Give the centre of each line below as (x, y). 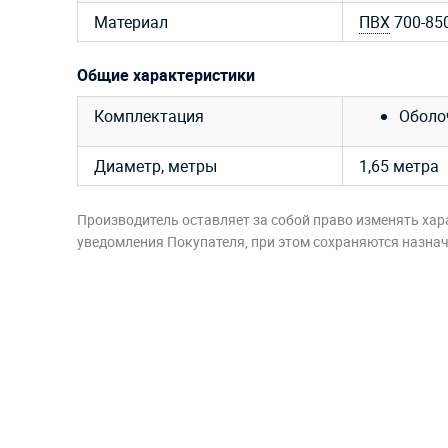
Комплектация (149, 116)
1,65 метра (399, 166)
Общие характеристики (166, 75)
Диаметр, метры (155, 166)
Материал (131, 22)
